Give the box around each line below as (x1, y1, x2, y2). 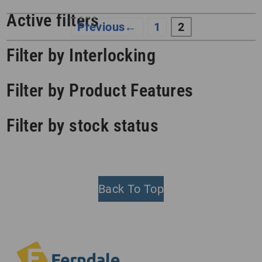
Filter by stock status (6, 115, 159, 136)
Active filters (6, 10, 99, 31)
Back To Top (98, 182, 164, 196)
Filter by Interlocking (6, 45, 156, 66)
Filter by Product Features (6, 80, 194, 101)
